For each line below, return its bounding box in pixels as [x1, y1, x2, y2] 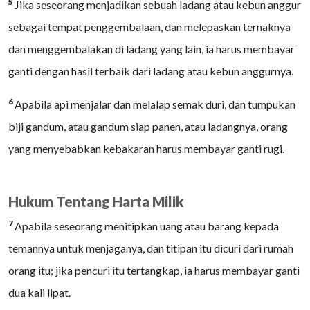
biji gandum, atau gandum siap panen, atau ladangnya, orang [8, 120, 288, 133]
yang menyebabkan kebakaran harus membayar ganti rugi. [8, 142, 284, 155]
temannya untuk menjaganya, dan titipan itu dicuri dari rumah [8, 241, 293, 255]
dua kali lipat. [8, 286, 71, 299]
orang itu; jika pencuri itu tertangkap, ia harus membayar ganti [8, 264, 300, 277]
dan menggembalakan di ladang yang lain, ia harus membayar [8, 42, 295, 55]
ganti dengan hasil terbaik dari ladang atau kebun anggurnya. [8, 64, 293, 77]
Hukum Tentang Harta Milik [8, 193, 183, 210]
